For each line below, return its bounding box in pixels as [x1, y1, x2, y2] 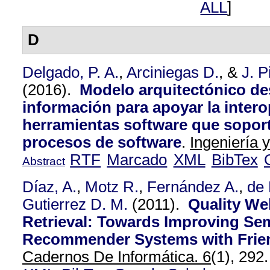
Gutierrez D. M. [22, 196, 128, 213]
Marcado [107, 151, 168, 168]
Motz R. [85, 178, 139, 195]
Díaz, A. [22, 178, 77, 195]
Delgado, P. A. [22, 64, 119, 81]
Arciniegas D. [127, 64, 219, 81]
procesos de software [22, 134, 181, 151]
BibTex [211, 151, 258, 168]
